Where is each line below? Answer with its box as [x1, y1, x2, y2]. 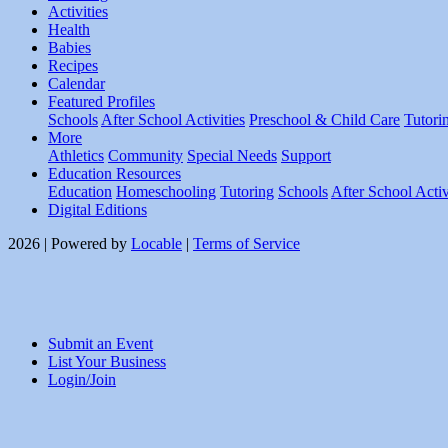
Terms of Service [193, 235, 300, 253]
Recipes [48, 57, 98, 75]
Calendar [48, 75, 105, 93]
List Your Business [48, 353, 166, 371]
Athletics [48, 147, 104, 165]
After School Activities [101, 111, 245, 129]
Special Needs [187, 147, 277, 165]
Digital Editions [48, 201, 147, 219]
